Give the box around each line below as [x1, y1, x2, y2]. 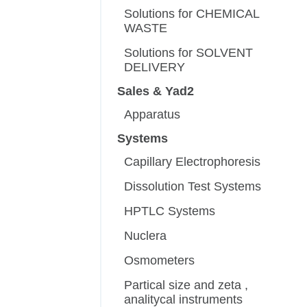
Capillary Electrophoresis [124, 155, 261, 169]
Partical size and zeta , [124, 278, 249, 293]
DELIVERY [124, 60, 186, 75]
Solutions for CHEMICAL [124, 7, 260, 21]
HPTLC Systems [124, 204, 216, 219]
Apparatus [124, 108, 181, 122]
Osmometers [124, 254, 195, 268]
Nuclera [124, 229, 167, 243]
